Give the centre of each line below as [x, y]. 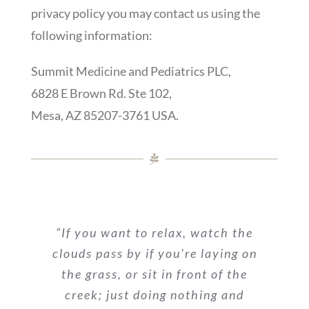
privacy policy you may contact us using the [145, 13]
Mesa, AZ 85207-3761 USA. [104, 115]
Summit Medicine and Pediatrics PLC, [131, 71]
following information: [91, 35]
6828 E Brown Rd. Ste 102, [101, 93]
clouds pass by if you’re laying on [154, 253]
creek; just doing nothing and [154, 294]
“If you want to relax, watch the [154, 232]
